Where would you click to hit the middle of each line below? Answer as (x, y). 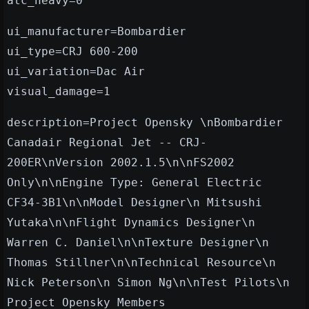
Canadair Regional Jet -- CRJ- (107, 143)
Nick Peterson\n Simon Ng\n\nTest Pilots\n (148, 283)
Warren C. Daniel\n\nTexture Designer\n (138, 243)
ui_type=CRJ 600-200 (72, 52)
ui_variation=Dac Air (76, 72)
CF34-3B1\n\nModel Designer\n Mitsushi (134, 203)
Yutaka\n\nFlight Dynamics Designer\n (131, 223)
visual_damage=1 (59, 92)
